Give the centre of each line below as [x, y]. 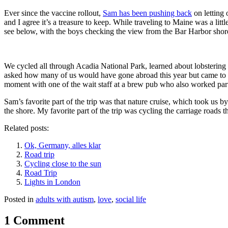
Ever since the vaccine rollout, [53, 13]
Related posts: [26, 128]
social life [131, 199]
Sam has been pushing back [147, 13]
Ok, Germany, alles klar [63, 145]
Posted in [20, 199]
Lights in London [52, 182]
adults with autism [65, 199]
